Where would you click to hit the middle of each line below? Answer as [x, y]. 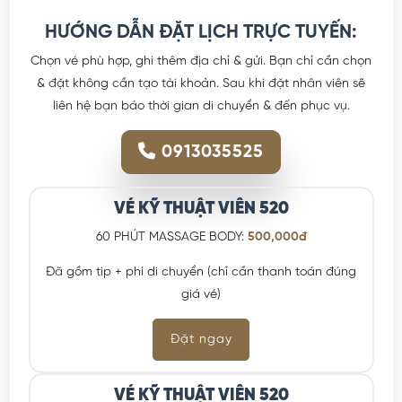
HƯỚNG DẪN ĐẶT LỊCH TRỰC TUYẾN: [201, 32]
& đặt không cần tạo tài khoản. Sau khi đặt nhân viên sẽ [201, 83]
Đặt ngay [201, 340]
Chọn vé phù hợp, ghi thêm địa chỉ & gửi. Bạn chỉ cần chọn [201, 61]
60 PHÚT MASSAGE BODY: [171, 238]
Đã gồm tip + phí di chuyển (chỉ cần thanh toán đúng [201, 273]
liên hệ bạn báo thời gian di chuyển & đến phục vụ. [201, 106]
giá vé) [201, 295]
